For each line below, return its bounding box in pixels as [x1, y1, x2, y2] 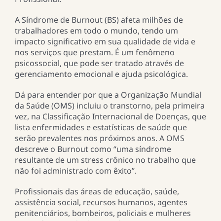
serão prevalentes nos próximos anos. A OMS [14, 133, 184, 144]
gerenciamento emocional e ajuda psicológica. [14, 69, 188, 80]
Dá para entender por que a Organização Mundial [14, 89, 201, 101]
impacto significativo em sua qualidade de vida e [14, 36, 195, 47]
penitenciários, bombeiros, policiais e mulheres [14, 208, 191, 219]
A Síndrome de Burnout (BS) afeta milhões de [14, 14, 183, 26]
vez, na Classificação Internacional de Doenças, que [14, 111, 206, 122]
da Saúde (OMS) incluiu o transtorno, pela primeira [14, 100, 205, 111]
